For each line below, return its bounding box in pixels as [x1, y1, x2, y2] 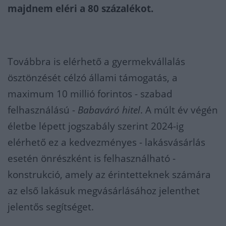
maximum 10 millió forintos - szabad [8, 87, 173, 100]
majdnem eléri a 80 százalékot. [8, 2, 153, 15]
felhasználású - [8, 103, 78, 117]
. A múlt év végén [140, 103, 218, 117]
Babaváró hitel [78, 103, 140, 117]
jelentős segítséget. [8, 200, 94, 213]
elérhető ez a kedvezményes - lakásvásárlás [8, 136, 205, 149]
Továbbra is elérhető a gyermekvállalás [8, 55, 185, 68]
